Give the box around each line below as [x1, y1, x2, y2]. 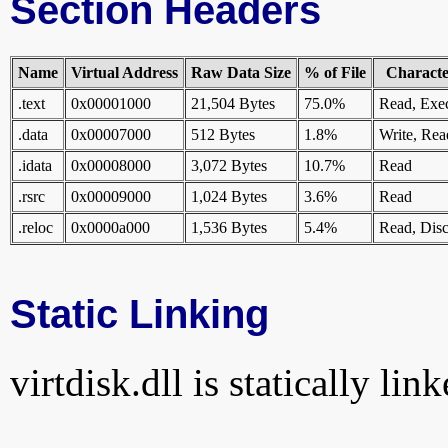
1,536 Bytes [191, 219, 267, 237]
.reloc [18, 219, 53, 237]
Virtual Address [71, 64, 178, 82]
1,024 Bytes [191, 188, 267, 206]
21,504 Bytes [191, 95, 275, 113]
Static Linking [10, 292, 269, 337]
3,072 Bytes [191, 157, 267, 175]
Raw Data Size [191, 64, 291, 82]
